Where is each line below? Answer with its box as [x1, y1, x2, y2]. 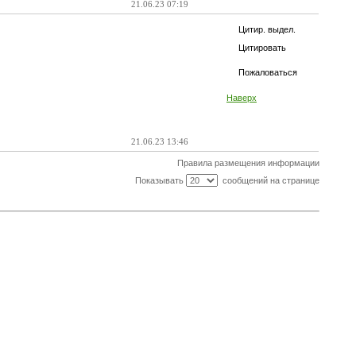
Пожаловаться [238, 68, 297, 77]
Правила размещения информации [176, 158, 319, 168]
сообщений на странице [217, 176, 319, 185]
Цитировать [238, 43, 286, 52]
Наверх [226, 93, 257, 103]
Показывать [134, 176, 186, 185]
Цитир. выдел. [238, 25, 296, 34]
